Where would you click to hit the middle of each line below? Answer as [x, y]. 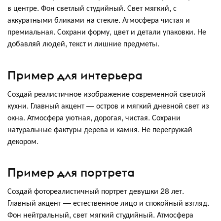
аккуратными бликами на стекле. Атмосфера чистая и [99, 20]
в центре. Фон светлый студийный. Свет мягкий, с [92, 8]
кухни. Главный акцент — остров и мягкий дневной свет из [108, 105]
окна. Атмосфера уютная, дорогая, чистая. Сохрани [94, 117]
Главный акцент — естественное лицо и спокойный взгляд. [108, 203]
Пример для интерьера [75, 75]
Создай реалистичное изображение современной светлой [107, 93]
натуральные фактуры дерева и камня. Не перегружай [100, 129]
